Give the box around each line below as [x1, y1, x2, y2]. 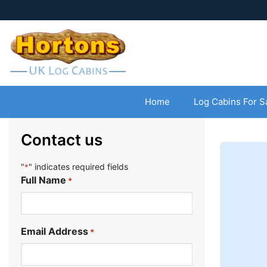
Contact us [21, 131, 103, 149]
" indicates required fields [29, 162, 128, 172]
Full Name [21, 174, 66, 186]
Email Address [21, 225, 88, 237]
